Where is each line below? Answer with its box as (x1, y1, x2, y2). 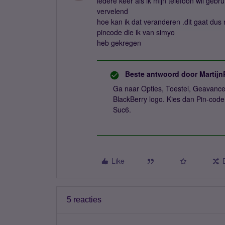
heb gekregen (97, 38, 141, 48)
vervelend (97, 6, 128, 16)
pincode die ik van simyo (97, 27, 175, 37)
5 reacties (67, 195, 101, 204)
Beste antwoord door (125, 69, 197, 79)
